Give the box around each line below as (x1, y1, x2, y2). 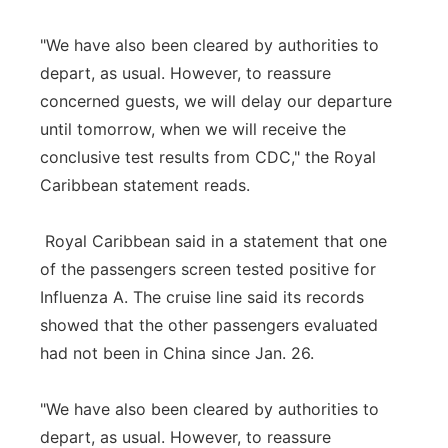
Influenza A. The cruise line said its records (40, 287, 364, 307)
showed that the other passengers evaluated (40, 315, 378, 335)
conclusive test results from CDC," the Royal (40, 147, 376, 167)
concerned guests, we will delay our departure (40, 91, 392, 111)
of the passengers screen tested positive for (40, 259, 376, 279)
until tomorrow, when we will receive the (40, 119, 346, 139)
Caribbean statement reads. (40, 175, 250, 195)
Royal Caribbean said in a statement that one (40, 231, 387, 251)
